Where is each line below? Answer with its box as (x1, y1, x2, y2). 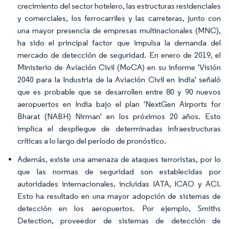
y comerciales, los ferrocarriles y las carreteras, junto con (17, 13, 221, 23)
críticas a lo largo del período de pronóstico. (17, 136, 166, 146)
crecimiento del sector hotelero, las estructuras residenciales (17, 1, 221, 11)
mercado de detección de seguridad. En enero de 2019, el (17, 50, 221, 60)
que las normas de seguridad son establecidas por (17, 167, 221, 176)
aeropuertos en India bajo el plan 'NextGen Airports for (17, 99, 221, 109)
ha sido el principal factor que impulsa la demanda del (17, 38, 221, 48)
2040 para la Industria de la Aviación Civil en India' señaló (17, 75, 221, 84)
